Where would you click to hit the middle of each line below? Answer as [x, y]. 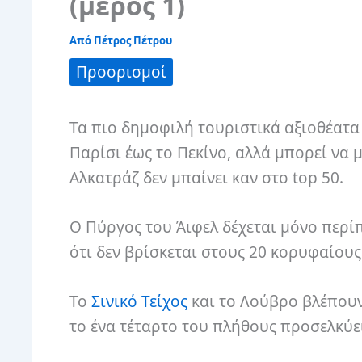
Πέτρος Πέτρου [133, 40]
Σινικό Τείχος [139, 302]
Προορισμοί [121, 72]
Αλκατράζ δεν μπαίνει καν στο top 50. [206, 177]
